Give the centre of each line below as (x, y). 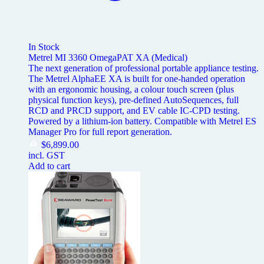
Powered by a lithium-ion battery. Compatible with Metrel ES (142, 121)
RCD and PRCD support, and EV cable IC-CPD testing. (134, 111)
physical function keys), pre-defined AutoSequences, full (133, 100)
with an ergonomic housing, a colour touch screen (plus (131, 90)
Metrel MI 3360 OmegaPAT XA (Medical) (108, 58)
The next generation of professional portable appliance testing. (143, 68)
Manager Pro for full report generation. (100, 132)
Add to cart (49, 166)
